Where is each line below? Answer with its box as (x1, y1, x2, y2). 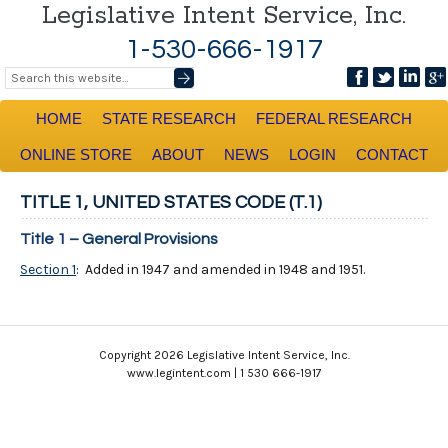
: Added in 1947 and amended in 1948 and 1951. (76, 261, 365, 278)
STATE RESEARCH (102, 110, 236, 127)
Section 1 (20, 261, 76, 278)
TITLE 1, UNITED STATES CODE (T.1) (20, 193, 322, 212)
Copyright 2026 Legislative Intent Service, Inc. (98, 348, 350, 362)
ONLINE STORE (20, 146, 132, 163)
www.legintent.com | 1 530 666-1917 (126, 366, 322, 380)
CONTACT (356, 146, 428, 163)
